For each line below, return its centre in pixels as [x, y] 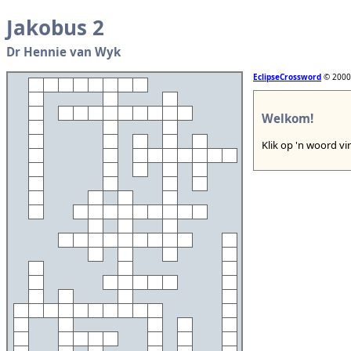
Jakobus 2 [55, 28]
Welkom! [287, 118]
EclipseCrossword [287, 76]
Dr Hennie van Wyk [63, 51]
